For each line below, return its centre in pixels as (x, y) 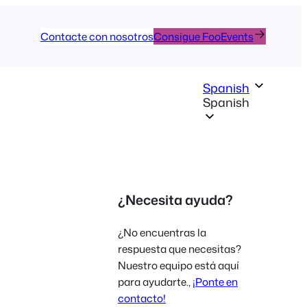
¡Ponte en (215, 282)
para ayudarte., (155, 282)
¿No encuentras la (162, 233)
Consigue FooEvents (203, 37)
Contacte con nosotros (97, 36)
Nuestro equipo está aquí (179, 266)
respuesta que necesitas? (180, 249)
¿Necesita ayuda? (175, 200)
